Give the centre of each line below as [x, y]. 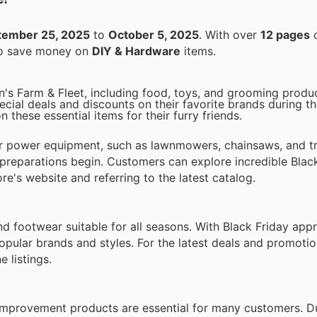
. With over [233, 34]
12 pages [285, 34]
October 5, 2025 [154, 34]
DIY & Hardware [136, 51]
